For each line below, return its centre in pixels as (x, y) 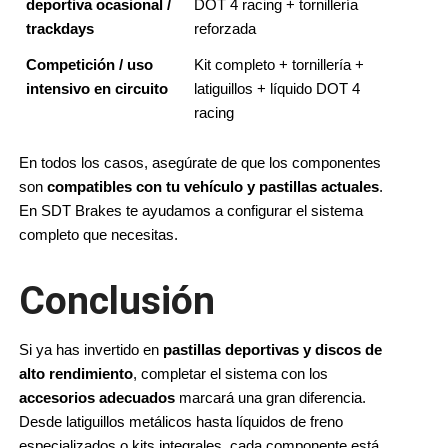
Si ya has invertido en (91, 350)
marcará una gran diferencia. (270, 398)
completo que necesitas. (98, 235)
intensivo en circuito (96, 89)
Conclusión (117, 301)
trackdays (59, 29)
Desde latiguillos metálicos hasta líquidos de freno (181, 422)
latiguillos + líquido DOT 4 (276, 89)
